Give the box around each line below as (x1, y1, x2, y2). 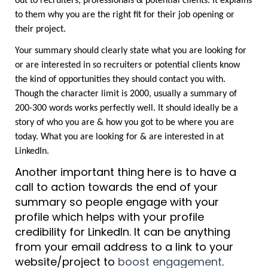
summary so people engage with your (15, 194, 219, 210)
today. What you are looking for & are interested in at (15, 132, 224, 142)
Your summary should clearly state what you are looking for (15, 46, 246, 56)
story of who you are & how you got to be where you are (15, 118, 234, 128)
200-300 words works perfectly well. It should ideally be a (15, 103, 238, 114)
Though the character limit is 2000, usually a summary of (15, 89, 237, 99)
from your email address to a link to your (15, 239, 233, 255)
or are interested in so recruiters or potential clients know (15, 60, 240, 71)
